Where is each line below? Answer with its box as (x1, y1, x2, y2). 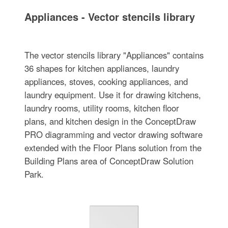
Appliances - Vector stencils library (24, 9, 195, 24)
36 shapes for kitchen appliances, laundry (24, 62, 179, 74)
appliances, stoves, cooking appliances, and (24, 75, 188, 88)
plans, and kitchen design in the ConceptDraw (24, 115, 196, 127)
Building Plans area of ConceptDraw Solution (24, 155, 193, 167)
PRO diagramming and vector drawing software (24, 128, 203, 140)
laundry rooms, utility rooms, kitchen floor (24, 102, 179, 114)
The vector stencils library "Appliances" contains (24, 49, 204, 61)
